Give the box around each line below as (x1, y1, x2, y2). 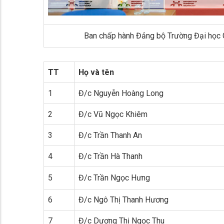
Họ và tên (78, 67, 114, 77)
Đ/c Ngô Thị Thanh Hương (78, 195, 168, 205)
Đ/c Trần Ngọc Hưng (78, 173, 150, 183)
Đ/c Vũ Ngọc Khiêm (78, 109, 147, 119)
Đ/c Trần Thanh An (78, 130, 142, 140)
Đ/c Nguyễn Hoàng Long (78, 88, 163, 98)
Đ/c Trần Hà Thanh (78, 151, 142, 161)
